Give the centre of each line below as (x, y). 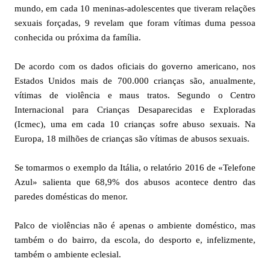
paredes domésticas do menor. (71, 196)
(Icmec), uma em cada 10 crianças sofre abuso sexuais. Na (135, 124)
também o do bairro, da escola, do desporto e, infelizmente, (135, 240)
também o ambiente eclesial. (68, 254)
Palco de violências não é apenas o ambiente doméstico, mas (135, 225)
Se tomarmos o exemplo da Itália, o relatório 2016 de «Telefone (135, 168)
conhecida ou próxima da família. (78, 37)
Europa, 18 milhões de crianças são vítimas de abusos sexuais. (132, 139)
